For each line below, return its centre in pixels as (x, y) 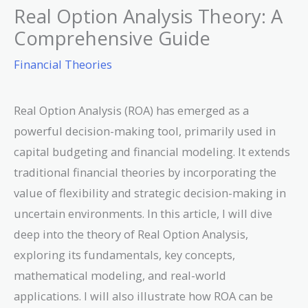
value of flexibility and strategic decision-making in (150, 192)
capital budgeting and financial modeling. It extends (152, 151)
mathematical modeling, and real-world (120, 275)
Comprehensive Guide (112, 38)
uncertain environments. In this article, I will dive (143, 213)
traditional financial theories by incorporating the (145, 172)
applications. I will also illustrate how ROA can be (143, 296)
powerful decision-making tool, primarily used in (145, 131)
